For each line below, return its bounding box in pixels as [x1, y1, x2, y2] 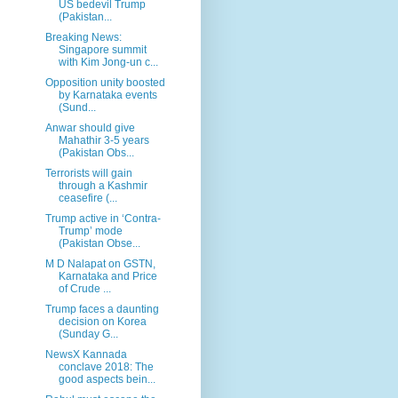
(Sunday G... [58, 327, 118, 340]
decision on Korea [58, 314, 147, 328]
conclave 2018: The [58, 360, 154, 373]
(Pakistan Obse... [58, 236, 140, 250]
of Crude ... [58, 282, 111, 295]
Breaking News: [44, 30, 122, 44]
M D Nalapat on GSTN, [44, 257, 155, 270]
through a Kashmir [58, 179, 147, 192]
